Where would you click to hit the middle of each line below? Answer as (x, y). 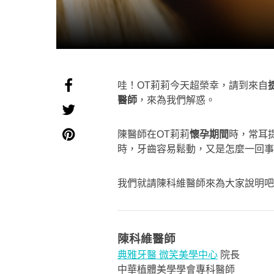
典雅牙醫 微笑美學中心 (168, 255)
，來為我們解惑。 (176, 100)
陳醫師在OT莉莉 (154, 134)
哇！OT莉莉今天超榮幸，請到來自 (193, 85)
